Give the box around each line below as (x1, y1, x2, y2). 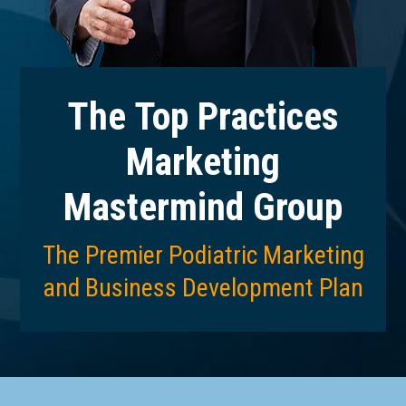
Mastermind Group (63, 185, 343, 230)
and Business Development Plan (43, 273, 363, 304)
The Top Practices (67, 94, 339, 140)
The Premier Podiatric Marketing (42, 240, 364, 271)
